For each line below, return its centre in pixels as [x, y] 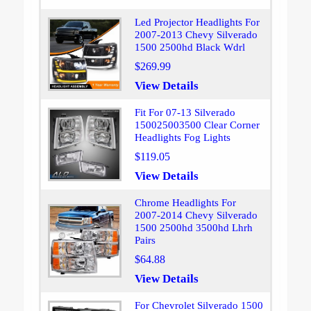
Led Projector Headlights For [197, 23]
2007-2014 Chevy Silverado [196, 216]
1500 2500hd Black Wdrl [190, 48]
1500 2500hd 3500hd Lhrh [193, 228]
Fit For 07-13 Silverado [185, 113]
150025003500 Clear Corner [197, 125]
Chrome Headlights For [185, 203]
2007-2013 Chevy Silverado [196, 35]
